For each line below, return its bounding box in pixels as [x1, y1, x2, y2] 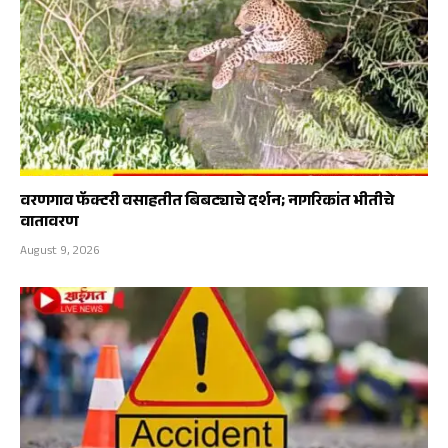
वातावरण [20, 210, 78, 238]
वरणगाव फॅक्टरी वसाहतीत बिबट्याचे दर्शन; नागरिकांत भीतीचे [20, 189, 394, 217]
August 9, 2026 [20, 242, 100, 263]
